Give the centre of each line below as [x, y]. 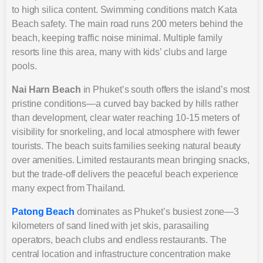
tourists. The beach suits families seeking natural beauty [127, 146]
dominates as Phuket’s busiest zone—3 [157, 211]
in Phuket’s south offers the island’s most [165, 89]
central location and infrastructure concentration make [121, 254]
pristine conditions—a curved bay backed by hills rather [125, 103]
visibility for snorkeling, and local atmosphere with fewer [126, 131]
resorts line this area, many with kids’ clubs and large [119, 52]
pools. [24, 66]
